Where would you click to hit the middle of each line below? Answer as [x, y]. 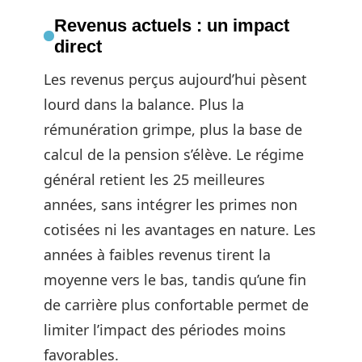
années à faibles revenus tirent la [157, 254]
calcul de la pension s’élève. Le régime [174, 154]
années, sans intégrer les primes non [170, 204]
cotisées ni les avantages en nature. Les [180, 229]
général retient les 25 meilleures [154, 179]
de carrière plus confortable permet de [176, 304]
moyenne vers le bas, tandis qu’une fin [175, 279]
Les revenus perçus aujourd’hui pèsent [175, 79]
